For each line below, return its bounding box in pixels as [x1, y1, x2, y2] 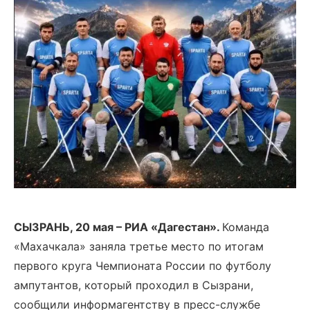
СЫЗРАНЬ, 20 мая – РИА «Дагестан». [14, 220, 222, 234]
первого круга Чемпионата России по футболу [14, 259, 271, 273]
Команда [222, 220, 269, 234]
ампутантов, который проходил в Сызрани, [14, 278, 253, 292]
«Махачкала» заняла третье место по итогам [14, 239, 264, 253]
